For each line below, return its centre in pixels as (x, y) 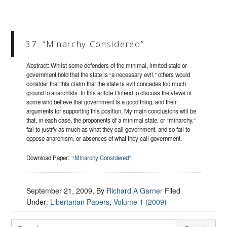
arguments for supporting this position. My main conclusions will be (111, 111)
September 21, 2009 (60, 191)
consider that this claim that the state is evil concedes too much (106, 84)
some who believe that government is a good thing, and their (102, 102)
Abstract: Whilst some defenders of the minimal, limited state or (107, 66)
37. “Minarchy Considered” (85, 44)
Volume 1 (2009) (140, 202)
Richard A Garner (135, 191)
